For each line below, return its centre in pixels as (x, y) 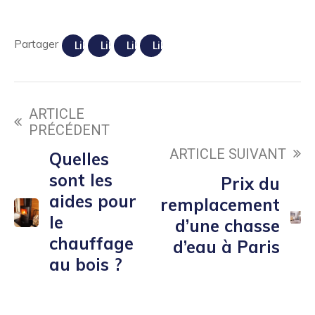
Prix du (251, 183)
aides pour (93, 201)
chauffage (92, 244)
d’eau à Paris (227, 246)
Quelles (79, 159)
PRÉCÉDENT (69, 130)
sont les (81, 180)
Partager (36, 44)
